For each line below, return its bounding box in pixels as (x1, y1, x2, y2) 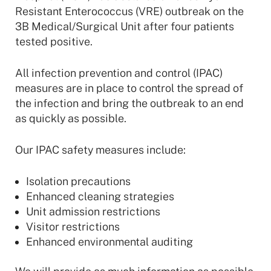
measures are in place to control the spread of (15, 82, 243, 94)
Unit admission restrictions (26, 205, 160, 218)
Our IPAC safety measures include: (15, 143, 186, 156)
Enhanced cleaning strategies (26, 190, 174, 203)
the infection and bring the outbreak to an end (15, 97, 244, 109)
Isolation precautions (26, 175, 131, 188)
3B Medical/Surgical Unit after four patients (15, 20, 234, 33)
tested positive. (15, 35, 93, 48)
